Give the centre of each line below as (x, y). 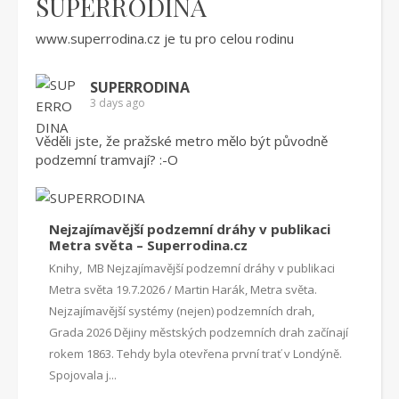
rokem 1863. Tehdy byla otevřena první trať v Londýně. (195, 354)
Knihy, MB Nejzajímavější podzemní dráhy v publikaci (192, 268)
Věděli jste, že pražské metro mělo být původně (182, 141)
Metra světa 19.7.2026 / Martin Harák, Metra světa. (183, 289)
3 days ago (118, 103)
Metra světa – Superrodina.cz (148, 245)
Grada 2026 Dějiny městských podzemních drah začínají (199, 332)
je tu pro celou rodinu (227, 38)
